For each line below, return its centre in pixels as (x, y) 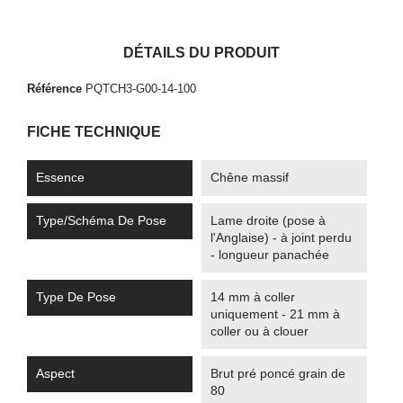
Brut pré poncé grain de (278, 373)
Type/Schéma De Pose (101, 220)
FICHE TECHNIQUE (94, 132)
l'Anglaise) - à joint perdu (281, 237)
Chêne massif (250, 177)
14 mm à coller (253, 297)
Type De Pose (76, 297)
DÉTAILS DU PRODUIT (201, 53)
